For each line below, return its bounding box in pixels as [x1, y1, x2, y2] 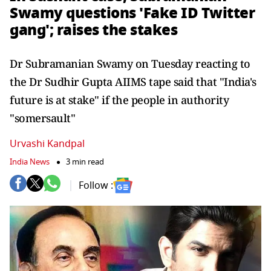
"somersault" [10, 111, 75, 125]
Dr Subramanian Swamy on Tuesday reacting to [10, 56, 250, 71]
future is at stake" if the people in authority [10, 93, 229, 107]
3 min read [66, 156, 104, 168]
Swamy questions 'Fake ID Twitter [10, 2, 255, 24]
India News [10, 156, 50, 168]
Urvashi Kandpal [10, 137, 85, 151]
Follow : [79, 178, 113, 193]
